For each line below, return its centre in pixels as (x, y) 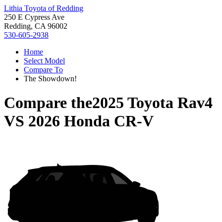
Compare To (43, 70)
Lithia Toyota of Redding (44, 8)
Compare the (48, 103)
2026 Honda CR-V (91, 121)
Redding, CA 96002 (36, 26)
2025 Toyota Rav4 (152, 103)
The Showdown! (50, 79)
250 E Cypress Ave (34, 17)
